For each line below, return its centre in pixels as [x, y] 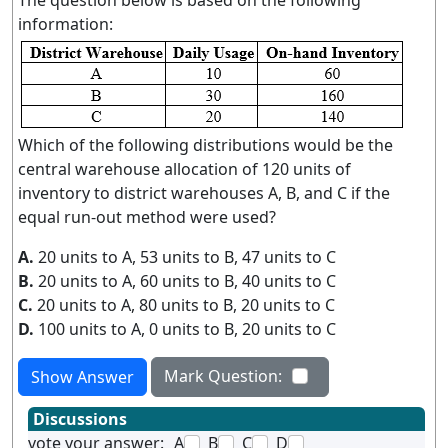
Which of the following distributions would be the [205, 145]
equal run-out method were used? [147, 217]
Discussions [80, 419]
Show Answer [82, 377]
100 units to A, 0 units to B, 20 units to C [187, 329]
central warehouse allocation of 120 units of [184, 169]
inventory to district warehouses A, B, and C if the [204, 193]
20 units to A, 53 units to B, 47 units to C [187, 257]
